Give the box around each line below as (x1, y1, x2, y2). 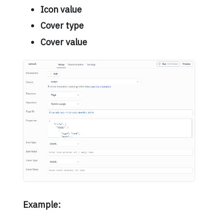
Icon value (40, 3, 82, 15)
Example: (22, 199, 61, 211)
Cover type (40, 20, 84, 32)
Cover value (40, 36, 87, 48)
